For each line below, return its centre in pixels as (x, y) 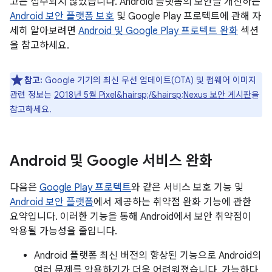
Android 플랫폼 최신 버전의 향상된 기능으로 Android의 (148, 256)
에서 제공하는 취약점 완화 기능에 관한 (172, 202)
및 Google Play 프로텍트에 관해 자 (188, 16)
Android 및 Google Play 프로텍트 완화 (158, 31)
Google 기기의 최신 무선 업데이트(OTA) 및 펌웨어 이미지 (149, 80)
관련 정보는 (32, 95)
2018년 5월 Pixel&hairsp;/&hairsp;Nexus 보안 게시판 (153, 95)
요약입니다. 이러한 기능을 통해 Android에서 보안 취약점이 (131, 217)
